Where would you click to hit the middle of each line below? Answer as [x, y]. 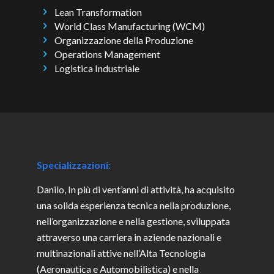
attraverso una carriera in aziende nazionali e [129, 237]
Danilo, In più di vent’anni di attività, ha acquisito [136, 189]
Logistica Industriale [97, 68]
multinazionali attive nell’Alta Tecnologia [121, 253]
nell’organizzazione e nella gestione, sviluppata [133, 221]
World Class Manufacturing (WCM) [130, 26]
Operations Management [108, 54]
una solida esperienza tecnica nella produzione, [134, 205]
